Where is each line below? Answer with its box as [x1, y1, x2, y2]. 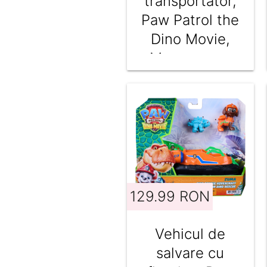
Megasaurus [150, 49, 231, 67]
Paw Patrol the [141, 11, 240, 29]
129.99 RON [129, 187, 210, 205]
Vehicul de [155, 225, 226, 243]
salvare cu [156, 244, 225, 262]
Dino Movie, [150, 30, 230, 48]
